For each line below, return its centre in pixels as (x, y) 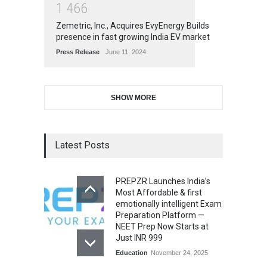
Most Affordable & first (159, 193)
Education (132, 253)
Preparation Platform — (160, 215)
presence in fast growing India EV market (133, 37)
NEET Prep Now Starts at (162, 227)
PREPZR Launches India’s (163, 181)
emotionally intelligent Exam (169, 204)
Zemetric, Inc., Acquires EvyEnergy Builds (133, 26)
